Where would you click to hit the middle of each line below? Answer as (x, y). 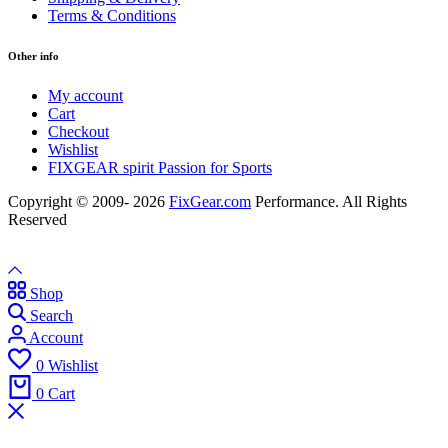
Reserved (37, 219)
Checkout (78, 131)
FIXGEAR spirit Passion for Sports (160, 167)
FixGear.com (210, 201)
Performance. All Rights (329, 201)
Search (51, 315)
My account (85, 95)
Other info (33, 55)
